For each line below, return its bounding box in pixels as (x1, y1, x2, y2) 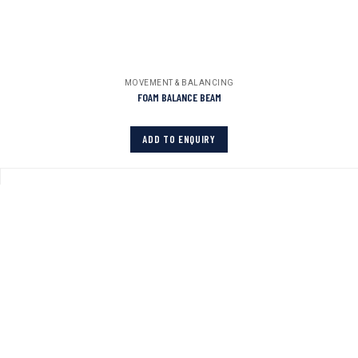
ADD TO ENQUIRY (142, 132, 216, 145)
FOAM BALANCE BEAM (137, 89, 221, 104)
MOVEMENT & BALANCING (124, 77, 234, 89)
